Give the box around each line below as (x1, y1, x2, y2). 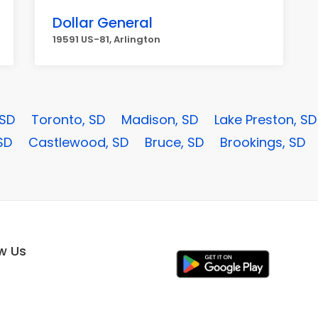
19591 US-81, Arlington (53, 33, 160, 46)
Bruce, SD (145, 133, 204, 151)
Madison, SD (121, 111, 198, 128)
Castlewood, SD (28, 133, 128, 151)
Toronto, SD (31, 111, 105, 128)
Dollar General (53, 13, 153, 33)
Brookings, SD (220, 133, 305, 151)
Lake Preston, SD (214, 111, 317, 128)
